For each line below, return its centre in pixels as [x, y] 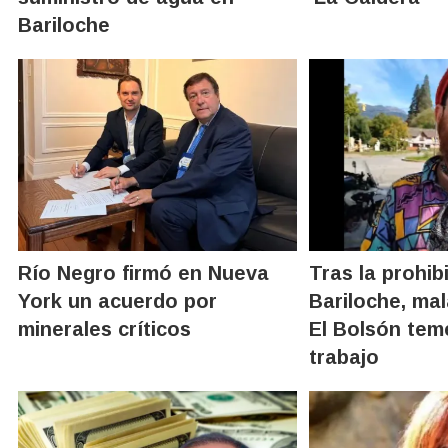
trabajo [344, 356]
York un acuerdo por [117, 300]
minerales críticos [104, 328]
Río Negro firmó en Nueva [143, 272]
